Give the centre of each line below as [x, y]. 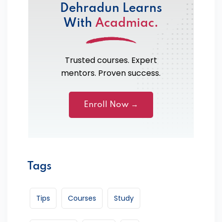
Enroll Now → [111, 105]
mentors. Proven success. [111, 73]
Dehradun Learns [111, 8]
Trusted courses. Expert [111, 60]
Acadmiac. [127, 23]
